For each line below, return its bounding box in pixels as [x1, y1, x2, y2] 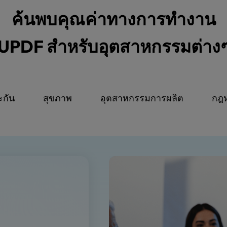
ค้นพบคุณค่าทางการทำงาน [11, 8, 216, 30]
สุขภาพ [43, 92, 72, 104]
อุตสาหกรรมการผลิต [100, 92, 183, 104]
